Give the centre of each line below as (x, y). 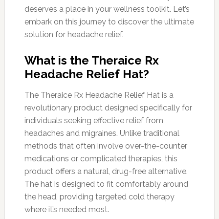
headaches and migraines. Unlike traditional (102, 133)
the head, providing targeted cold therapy (99, 197)
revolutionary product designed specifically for (108, 108)
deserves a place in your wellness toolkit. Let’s (107, 9)
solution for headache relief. (74, 34)
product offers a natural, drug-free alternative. (106, 171)
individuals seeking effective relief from (94, 120)
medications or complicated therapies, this (101, 158)
